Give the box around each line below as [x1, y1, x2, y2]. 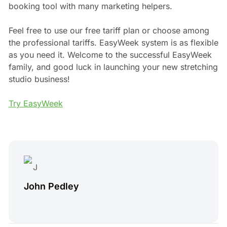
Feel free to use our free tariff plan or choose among [8, 25, 209, 35]
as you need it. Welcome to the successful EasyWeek [8, 49, 212, 60]
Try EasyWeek [8, 98, 63, 108]
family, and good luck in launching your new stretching [8, 61, 218, 72]
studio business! [8, 73, 70, 84]
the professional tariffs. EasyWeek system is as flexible [8, 37, 218, 48]
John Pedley [23, 181, 79, 192]
